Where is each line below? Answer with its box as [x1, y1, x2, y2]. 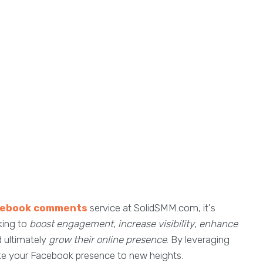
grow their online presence [49, 234, 167, 245]
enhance [199, 218, 238, 230]
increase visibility [118, 218, 194, 230]
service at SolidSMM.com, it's [87, 202, 215, 214]
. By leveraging [167, 234, 230, 245]
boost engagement [29, 218, 113, 230]
